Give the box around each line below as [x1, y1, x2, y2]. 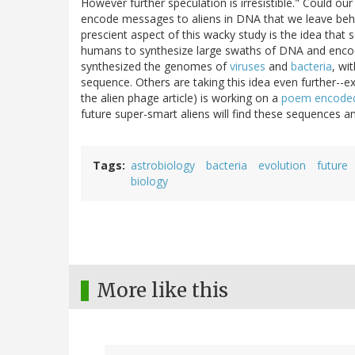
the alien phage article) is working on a [81, 90, 281, 106]
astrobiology [131, 158, 195, 174]
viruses [230, 59, 265, 74]
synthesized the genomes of [81, 59, 230, 74]
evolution [258, 158, 306, 174]
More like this [97, 278, 228, 303]
